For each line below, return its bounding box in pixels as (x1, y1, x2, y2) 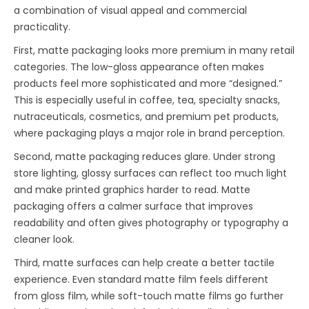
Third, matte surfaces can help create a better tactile (14, 256, 275, 270)
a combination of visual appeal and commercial (14, 3, 248, 18)
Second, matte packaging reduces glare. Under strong (14, 150, 276, 164)
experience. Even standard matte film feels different (14, 272, 269, 287)
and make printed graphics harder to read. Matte (14, 183, 251, 197)
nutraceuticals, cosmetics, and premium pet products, (14, 110, 279, 124)
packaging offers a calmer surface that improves (14, 199, 254, 214)
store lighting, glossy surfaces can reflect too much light (14, 166, 288, 181)
